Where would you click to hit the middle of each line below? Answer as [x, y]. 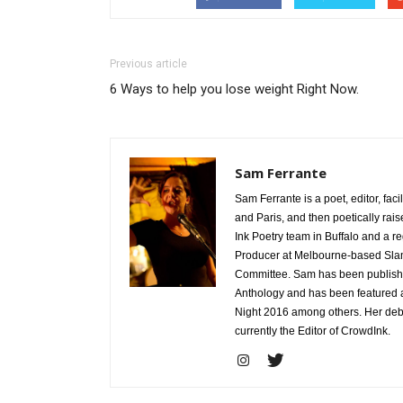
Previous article [148, 64]
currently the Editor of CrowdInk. [313, 331]
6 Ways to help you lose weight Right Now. [234, 89]
